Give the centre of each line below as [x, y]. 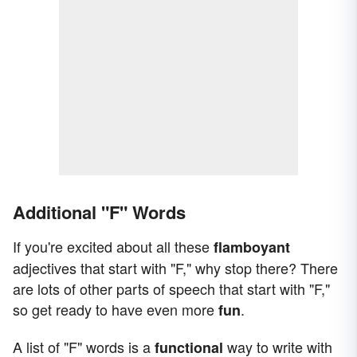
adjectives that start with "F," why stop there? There [175, 268]
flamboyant [252, 247]
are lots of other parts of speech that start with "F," [171, 289]
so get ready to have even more [116, 310]
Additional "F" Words [99, 212]
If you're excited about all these [113, 247]
